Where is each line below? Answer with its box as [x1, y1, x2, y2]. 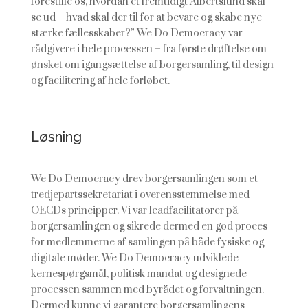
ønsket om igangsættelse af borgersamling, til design [30, 58, 274, 71]
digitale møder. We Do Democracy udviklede [30, 252, 239, 265]
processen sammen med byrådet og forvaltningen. [30, 283, 264, 296]
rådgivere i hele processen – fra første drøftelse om [30, 43, 267, 56]
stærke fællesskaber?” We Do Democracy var [30, 27, 243, 40]
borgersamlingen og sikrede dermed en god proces [30, 220, 267, 233]
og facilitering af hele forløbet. [30, 74, 170, 87]
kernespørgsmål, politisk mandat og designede [30, 267, 247, 280]
